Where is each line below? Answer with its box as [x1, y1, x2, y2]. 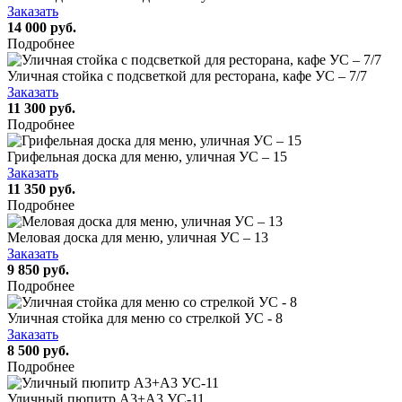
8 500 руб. [7, 342, 69, 358]
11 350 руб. [7, 180, 75, 197]
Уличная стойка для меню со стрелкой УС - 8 [7, 310, 283, 326]
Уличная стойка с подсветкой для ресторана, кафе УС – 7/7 [7, 67, 367, 83]
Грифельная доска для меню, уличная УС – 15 [7, 148, 287, 164]
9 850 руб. [7, 261, 69, 277]
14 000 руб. [7, 19, 76, 35]
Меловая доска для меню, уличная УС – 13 [7, 229, 268, 245]
